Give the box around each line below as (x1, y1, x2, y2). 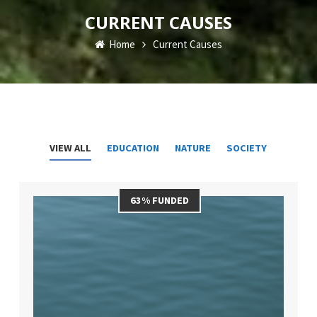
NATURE (175, 142, 212, 154)
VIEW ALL (50, 142, 92, 154)
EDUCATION (107, 142, 160, 154)
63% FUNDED (130, 194, 190, 207)
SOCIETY (226, 142, 267, 154)
